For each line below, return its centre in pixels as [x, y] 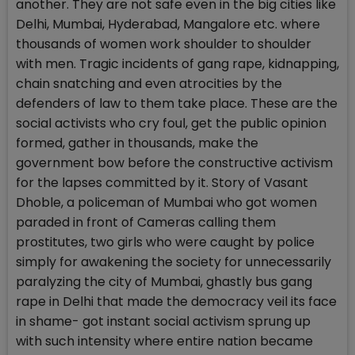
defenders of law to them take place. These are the [177, 104]
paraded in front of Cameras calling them [146, 223]
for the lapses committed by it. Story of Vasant [162, 183]
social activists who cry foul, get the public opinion [171, 124]
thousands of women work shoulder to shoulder [164, 44]
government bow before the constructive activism [174, 163]
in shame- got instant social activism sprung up [163, 322]
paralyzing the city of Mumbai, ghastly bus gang [164, 282]
